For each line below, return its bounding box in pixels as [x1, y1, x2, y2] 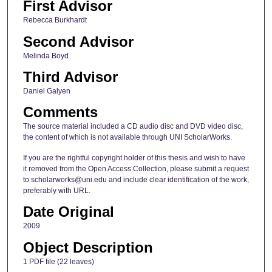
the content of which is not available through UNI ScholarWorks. [22, 133, 232, 142]
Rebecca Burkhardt [22, 16, 87, 25]
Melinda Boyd [22, 51, 69, 60]
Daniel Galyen [22, 86, 70, 95]
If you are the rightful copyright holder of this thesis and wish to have [22, 153, 245, 162]
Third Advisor [22, 68, 118, 85]
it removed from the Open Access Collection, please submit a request [22, 164, 249, 173]
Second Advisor [22, 33, 134, 50]
